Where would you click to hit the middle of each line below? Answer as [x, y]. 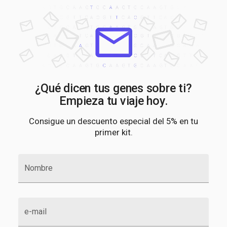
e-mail [35, 211]
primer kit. [113, 132]
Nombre [39, 168]
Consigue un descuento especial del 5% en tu [113, 121]
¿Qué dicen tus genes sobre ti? [113, 88]
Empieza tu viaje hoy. [113, 101]
